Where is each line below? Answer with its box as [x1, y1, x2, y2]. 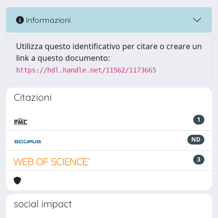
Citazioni [14, 91, 52, 103]
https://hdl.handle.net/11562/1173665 [16, 66, 156, 74]
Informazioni [24, 15, 71, 25]
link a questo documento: [16, 53, 110, 63]
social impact [14, 198, 72, 210]
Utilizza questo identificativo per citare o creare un [16, 41, 202, 52]
